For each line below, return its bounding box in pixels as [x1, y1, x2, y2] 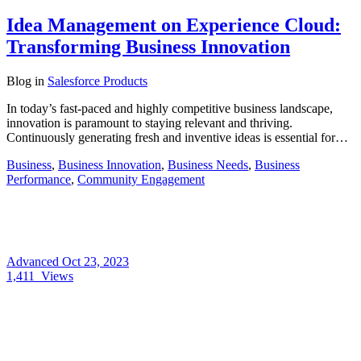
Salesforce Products [48, 74, 147, 89]
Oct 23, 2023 [62, 255, 129, 269]
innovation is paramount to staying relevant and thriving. [6, 116, 293, 131]
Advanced [6, 255, 62, 269]
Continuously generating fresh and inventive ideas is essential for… [6, 131, 348, 145]
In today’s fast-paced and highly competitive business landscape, [6, 102, 333, 116]
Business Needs [168, 158, 248, 172]
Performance [6, 172, 71, 187]
